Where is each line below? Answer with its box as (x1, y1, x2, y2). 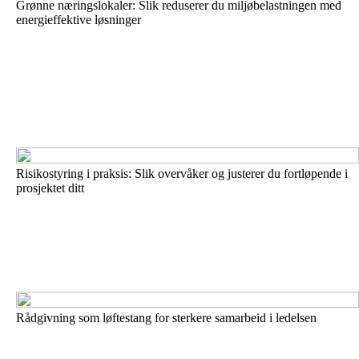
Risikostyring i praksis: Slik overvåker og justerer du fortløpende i (16, 167, 348, 180)
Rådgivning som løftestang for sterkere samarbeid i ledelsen (16, 311, 317, 325)
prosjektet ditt (16, 181, 84, 195)
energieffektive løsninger (16, 13, 141, 26)
